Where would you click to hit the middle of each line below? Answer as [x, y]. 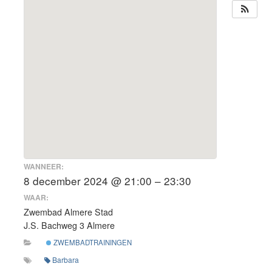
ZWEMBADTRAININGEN [91, 242]
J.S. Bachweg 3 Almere [69, 226]
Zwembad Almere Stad [68, 212]
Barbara [66, 260]
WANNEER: [44, 166]
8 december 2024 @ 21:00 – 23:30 [107, 180]
